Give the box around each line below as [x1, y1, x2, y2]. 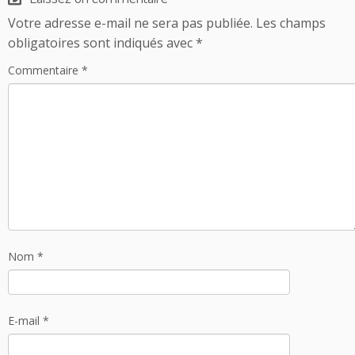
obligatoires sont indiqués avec [8, 33, 196, 52]
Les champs [256, 13, 326, 32]
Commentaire [8, 62, 82, 78]
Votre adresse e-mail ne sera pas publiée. [8, 13, 253, 32]
